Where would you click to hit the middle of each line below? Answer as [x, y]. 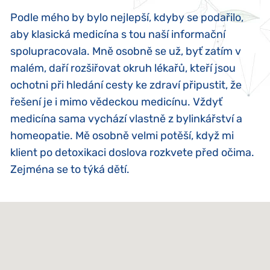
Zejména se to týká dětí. [70, 169]
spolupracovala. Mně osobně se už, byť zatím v [126, 51]
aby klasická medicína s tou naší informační [118, 34]
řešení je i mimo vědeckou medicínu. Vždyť [116, 102]
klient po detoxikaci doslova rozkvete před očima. [132, 152]
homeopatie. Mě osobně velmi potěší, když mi [122, 135]
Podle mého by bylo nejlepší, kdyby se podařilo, [127, 17]
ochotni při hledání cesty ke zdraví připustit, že [126, 85]
